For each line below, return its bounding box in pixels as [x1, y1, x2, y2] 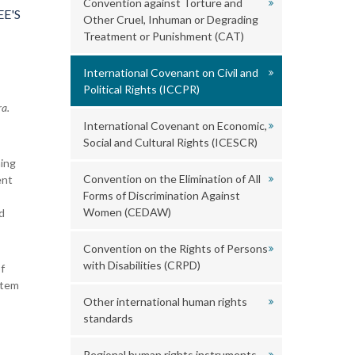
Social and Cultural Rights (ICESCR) [82, 136, 258, 149]
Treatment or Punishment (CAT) [82, 29, 244, 43]
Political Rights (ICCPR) [82, 82, 200, 96]
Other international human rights [82, 295, 247, 308]
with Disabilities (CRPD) [82, 258, 200, 272]
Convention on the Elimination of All [82, 172, 261, 185]
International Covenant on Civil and [82, 66, 258, 79]
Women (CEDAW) [82, 205, 171, 219]
